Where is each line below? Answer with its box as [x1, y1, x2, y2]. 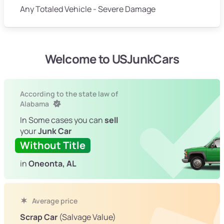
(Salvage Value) [57, 211, 116, 223]
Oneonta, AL [28, 158, 76, 169]
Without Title [20, 138, 85, 152]
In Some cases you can [20, 114, 104, 126]
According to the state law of [20, 89, 118, 99]
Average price [30, 196, 77, 206]
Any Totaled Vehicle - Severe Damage [20, 3, 155, 15]
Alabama [20, 99, 50, 109]
